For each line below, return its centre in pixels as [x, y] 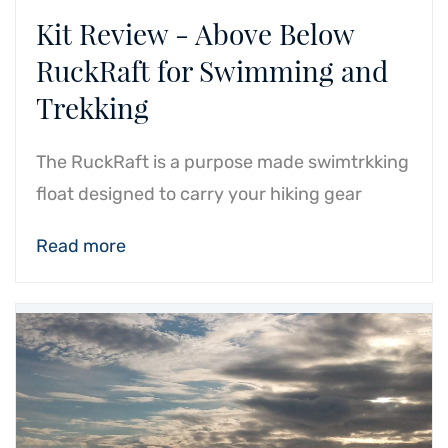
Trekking [92, 107]
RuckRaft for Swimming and [212, 70]
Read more [81, 246]
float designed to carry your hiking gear [199, 194]
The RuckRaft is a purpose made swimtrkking [222, 162]
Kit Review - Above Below [195, 33]
